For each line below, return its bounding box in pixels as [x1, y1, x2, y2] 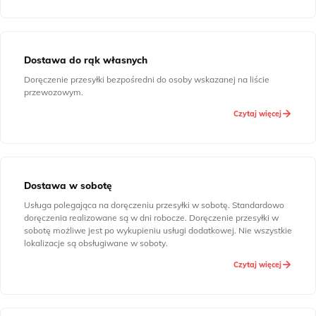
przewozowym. [24, 87, 83, 97]
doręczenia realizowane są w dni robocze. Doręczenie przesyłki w [24, 212, 279, 223]
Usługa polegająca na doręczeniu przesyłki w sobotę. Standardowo [24, 200, 284, 210]
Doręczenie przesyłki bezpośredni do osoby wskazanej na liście [24, 74, 269, 85]
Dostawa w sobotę [24, 179, 111, 191]
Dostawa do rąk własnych [24, 54, 147, 66]
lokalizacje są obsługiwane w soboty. [24, 238, 168, 248]
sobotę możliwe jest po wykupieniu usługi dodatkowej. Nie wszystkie [24, 225, 292, 236]
